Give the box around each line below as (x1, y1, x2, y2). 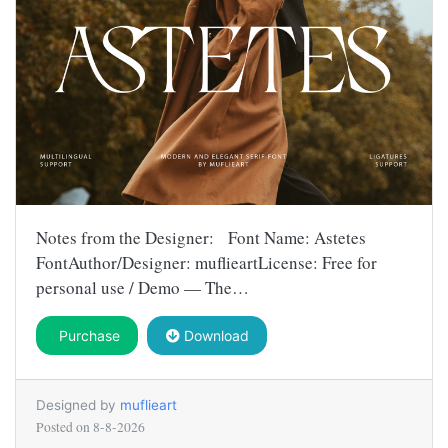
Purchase (54, 326, 120, 344)
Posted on (36, 417, 93, 436)
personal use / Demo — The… (36, 275, 249, 299)
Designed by (36, 396, 120, 413)
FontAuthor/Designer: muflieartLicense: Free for (36, 250, 377, 274)
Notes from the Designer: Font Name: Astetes (36, 225, 366, 249)
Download (179, 326, 249, 344)
